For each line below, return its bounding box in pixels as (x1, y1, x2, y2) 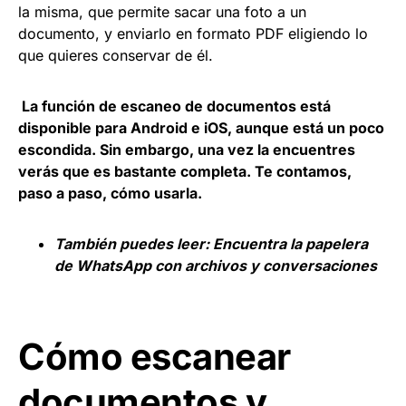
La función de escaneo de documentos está (18, 96, 331, 115)
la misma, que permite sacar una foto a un (18, 2, 306, 21)
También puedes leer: (54, 234, 213, 253)
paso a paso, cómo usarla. (18, 183, 202, 202)
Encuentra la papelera (213, 234, 368, 253)
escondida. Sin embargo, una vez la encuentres (18, 140, 355, 159)
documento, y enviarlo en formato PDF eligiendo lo (18, 24, 368, 43)
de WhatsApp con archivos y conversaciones (54, 256, 377, 275)
